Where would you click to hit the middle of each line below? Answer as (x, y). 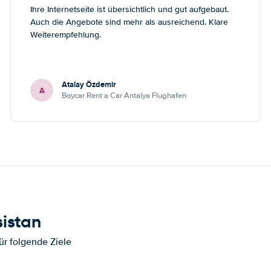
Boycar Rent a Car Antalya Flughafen (124, 96)
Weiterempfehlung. (66, 35)
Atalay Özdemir (89, 84)
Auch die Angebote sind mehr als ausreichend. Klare (129, 22)
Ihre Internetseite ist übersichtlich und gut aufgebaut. (130, 9)
